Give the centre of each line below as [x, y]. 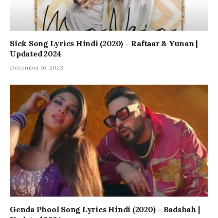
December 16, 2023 [36, 68]
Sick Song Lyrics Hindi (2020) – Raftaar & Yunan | [104, 44]
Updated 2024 [36, 54]
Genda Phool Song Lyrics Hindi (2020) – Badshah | [105, 209]
